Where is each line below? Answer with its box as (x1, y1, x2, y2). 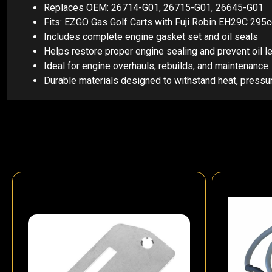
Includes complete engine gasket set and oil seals (44, 31, 258, 42)
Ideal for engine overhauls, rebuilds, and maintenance (44, 60, 268, 72)
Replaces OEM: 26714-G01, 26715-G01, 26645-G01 (44, 2, 263, 13)
